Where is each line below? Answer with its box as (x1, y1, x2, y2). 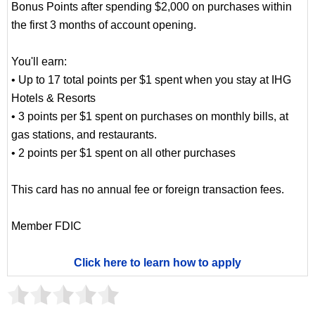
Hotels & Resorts (11, 91, 96, 104)
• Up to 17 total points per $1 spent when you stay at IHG (11, 73, 291, 86)
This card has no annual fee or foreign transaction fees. (11, 183, 284, 195)
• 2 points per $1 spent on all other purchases (11, 146, 236, 159)
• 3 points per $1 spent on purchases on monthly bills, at (11, 110, 288, 122)
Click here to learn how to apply (74, 256, 241, 269)
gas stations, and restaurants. (11, 128, 157, 141)
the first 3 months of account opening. (11, 18, 196, 31)
